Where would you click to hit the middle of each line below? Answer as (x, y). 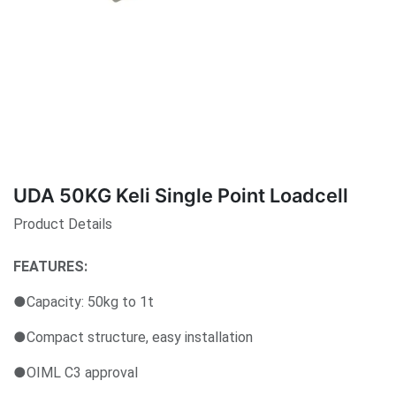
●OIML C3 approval (76, 373)
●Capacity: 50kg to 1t (84, 302)
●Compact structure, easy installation (133, 338)
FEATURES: (50, 267)
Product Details (63, 225)
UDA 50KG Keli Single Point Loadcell (181, 196)
